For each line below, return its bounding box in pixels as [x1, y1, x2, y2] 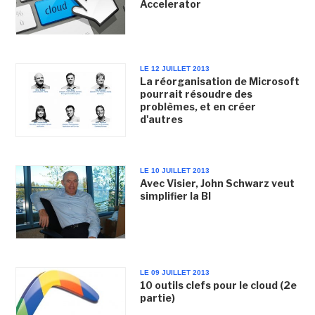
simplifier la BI [139, 189, 211, 202]
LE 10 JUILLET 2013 [139, 166, 210, 174]
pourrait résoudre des [139, 87, 252, 100]
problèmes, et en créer [139, 100, 256, 112]
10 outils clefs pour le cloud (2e [139, 279, 297, 291]
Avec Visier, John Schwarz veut [139, 176, 295, 189]
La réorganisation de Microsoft [139, 75, 300, 87]
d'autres [139, 112, 183, 125]
